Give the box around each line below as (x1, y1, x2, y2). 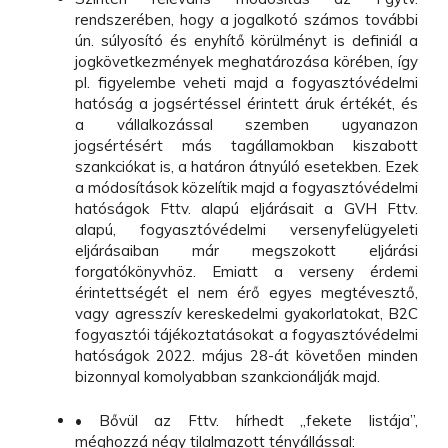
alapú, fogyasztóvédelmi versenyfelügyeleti (75, 220, 418, 240)
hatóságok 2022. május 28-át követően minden (75, 346, 418, 366)
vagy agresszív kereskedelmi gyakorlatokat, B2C (75, 304, 418, 324)
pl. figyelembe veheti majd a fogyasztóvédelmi (75, 73, 418, 93)
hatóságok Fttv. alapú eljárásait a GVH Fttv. (75, 199, 418, 219)
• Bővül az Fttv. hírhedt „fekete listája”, (75, 410, 418, 430)
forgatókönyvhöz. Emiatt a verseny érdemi (75, 262, 418, 282)
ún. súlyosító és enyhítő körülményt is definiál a (75, 31, 418, 51)
